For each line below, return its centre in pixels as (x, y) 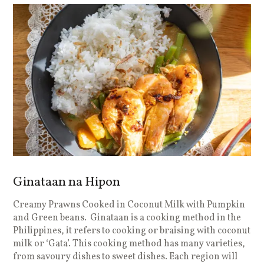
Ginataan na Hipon (67, 182)
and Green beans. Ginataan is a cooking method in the (127, 218)
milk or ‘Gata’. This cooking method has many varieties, (129, 244)
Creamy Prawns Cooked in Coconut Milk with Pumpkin (129, 205)
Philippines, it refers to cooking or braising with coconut (132, 231)
